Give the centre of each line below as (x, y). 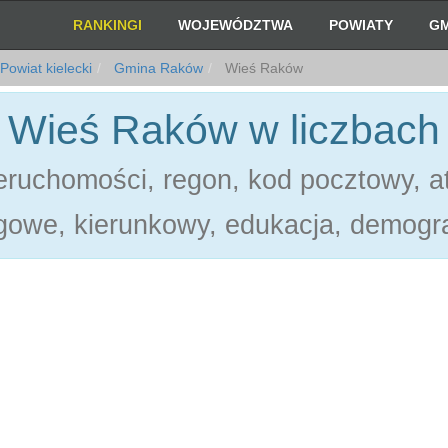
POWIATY (361, 25)
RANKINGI (108, 25)
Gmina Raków (156, 68)
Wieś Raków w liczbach (224, 130)
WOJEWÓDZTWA (236, 25)
